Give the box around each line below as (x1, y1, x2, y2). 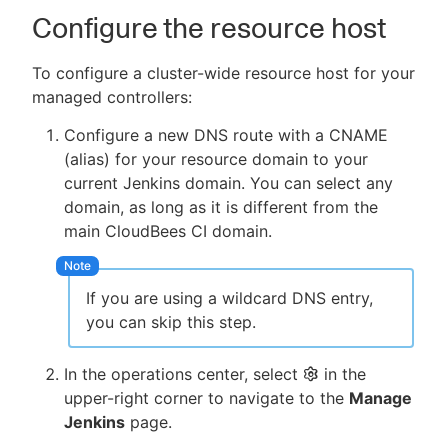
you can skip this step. (86, 311, 256, 332)
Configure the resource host (32, 11, 386, 46)
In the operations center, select (64, 363, 303, 384)
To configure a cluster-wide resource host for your (32, 63, 415, 84)
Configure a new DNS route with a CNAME (64, 125, 388, 146)
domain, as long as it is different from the (64, 197, 378, 218)
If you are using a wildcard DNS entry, (86, 287, 373, 308)
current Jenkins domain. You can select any (64, 173, 393, 194)
